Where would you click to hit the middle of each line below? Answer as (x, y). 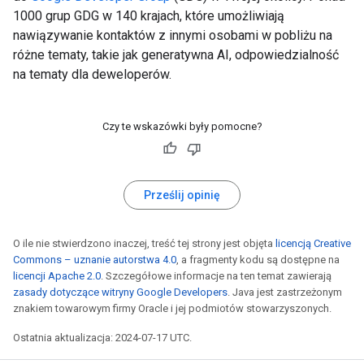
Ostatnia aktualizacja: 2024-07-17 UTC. (102, 338)
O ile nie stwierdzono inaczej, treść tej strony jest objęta (144, 243)
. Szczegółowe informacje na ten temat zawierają (216, 276)
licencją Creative (313, 243)
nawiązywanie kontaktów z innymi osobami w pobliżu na (173, 35)
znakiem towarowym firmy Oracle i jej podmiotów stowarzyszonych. (172, 308)
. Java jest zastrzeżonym (285, 292)
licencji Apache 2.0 (57, 276)
